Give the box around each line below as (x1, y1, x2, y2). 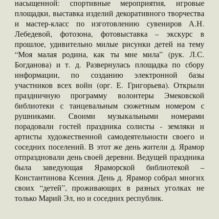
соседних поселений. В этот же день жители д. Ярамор (15, 141, 204, 152)
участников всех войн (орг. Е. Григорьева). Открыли (15, 80, 204, 90)
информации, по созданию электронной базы (15, 69, 204, 80)
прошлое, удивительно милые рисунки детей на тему (15, 39, 204, 49)
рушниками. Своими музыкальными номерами (15, 110, 204, 121)
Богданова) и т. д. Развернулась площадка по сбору (15, 59, 204, 70)
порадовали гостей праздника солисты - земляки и (15, 121, 204, 131)
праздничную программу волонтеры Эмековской (15, 90, 204, 101)
